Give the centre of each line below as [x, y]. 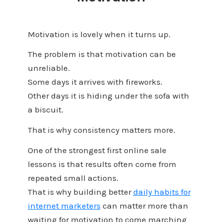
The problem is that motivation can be [102, 54]
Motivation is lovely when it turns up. [99, 34]
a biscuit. [45, 110]
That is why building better [80, 192]
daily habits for [162, 192]
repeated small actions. [73, 178]
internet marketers [64, 205]
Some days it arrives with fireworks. [95, 82]
